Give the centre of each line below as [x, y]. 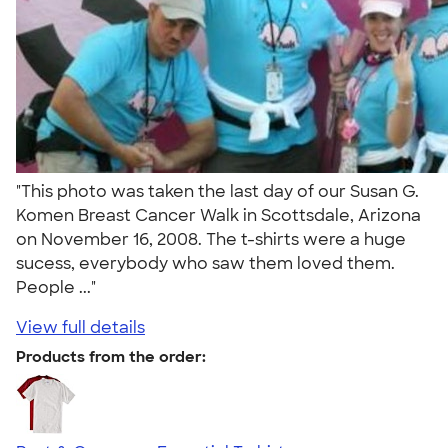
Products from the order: [111, 356]
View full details [80, 327]
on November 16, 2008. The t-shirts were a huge [211, 239]
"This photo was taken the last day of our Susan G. [217, 191]
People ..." [60, 287]
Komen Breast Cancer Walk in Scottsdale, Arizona [218, 215]
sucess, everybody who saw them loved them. [205, 263]
